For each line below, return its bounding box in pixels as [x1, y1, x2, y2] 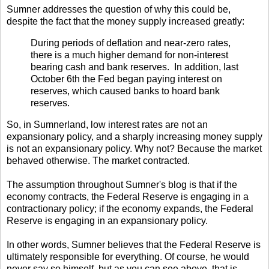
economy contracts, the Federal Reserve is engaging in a [7, 191, 249, 202]
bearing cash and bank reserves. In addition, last [31, 61, 238, 72]
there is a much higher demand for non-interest [31, 49, 228, 60]
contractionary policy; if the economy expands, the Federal [7, 203, 253, 214]
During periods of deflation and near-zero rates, [31, 37, 231, 48]
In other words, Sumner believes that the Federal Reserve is [7, 239, 261, 250]
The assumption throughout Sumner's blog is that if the [7, 179, 237, 190]
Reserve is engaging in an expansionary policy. [7, 215, 208, 226]
